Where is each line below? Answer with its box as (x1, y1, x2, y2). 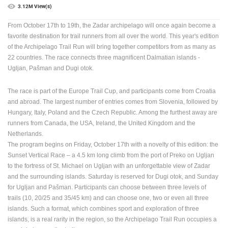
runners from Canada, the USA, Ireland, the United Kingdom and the (8, 120, 195, 127)
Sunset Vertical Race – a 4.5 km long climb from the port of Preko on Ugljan (8, 152, 214, 159)
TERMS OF (23, 109, 52, 117)
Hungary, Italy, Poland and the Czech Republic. (8, 109, 137, 117)
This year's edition (169, 33, 219, 40)
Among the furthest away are (138, 109, 217, 117)
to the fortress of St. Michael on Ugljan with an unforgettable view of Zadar (8, 162, 210, 170)
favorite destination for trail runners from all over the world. (8, 33, 167, 40)
